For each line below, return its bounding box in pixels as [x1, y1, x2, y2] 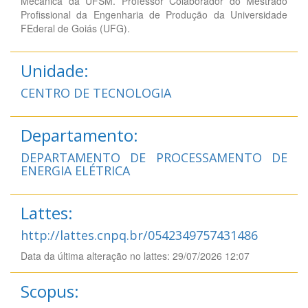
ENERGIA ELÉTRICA [21, 162, 130, 179]
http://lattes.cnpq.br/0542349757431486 [21, 226, 258, 243]
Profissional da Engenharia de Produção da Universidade [21, 7, 287, 21]
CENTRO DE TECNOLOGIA [21, 84, 171, 101]
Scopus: [21, 279, 79, 302]
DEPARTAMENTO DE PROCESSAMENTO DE [21, 148, 287, 166]
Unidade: [21, 58, 89, 82]
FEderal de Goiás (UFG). [21, 21, 130, 35]
